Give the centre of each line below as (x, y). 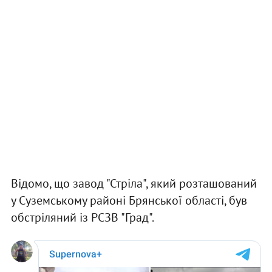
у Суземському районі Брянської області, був (129, 201)
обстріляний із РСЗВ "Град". (82, 218)
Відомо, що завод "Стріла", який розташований (134, 184)
